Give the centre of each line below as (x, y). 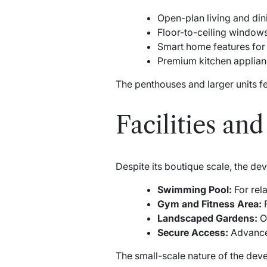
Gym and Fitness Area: (209, 204)
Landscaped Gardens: (207, 218)
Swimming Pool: (194, 190)
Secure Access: (193, 232)
